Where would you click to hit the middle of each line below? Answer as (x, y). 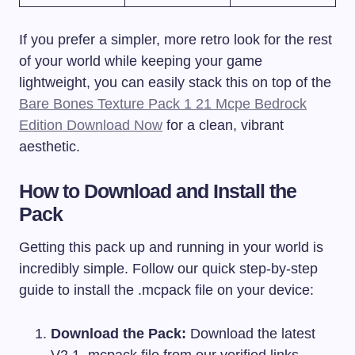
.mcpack (164, 290)
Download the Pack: (118, 334)
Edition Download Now (91, 126)
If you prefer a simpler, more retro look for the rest (176, 40)
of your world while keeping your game (141, 61)
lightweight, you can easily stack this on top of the (175, 83)
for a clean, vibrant (223, 126)
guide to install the (78, 290)
